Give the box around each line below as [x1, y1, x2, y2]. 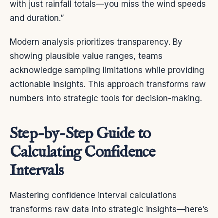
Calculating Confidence [10, 142, 156, 163]
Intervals [10, 161, 63, 181]
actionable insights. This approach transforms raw [10, 79, 206, 89]
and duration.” [10, 13, 64, 23]
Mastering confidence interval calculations [10, 190, 177, 200]
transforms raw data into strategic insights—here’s [10, 204, 208, 214]
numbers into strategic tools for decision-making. [10, 93, 202, 103]
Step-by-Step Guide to [10, 124, 151, 144]
